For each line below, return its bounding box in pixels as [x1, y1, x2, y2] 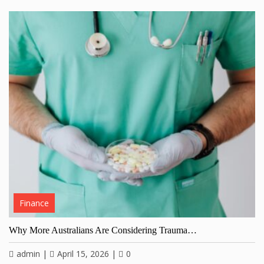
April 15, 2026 [57, 247, 109, 259]
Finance [19, 197, 49, 209]
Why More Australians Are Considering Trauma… [9, 225, 197, 235]
